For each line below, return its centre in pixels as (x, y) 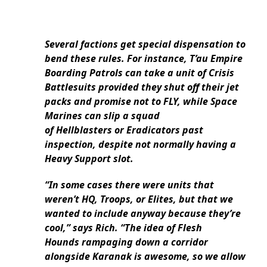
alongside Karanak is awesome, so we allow (145, 256)
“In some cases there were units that (129, 184)
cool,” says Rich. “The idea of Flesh (123, 227)
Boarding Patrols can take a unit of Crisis (139, 72)
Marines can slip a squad (102, 115)
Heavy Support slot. (89, 158)
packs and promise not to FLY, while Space (141, 101)
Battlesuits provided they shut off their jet (142, 87)
